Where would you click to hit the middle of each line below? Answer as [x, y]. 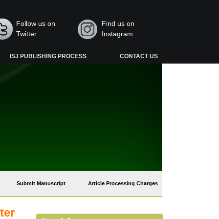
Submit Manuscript [41, 183]
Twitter [27, 34]
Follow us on [36, 23]
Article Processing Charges [123, 183]
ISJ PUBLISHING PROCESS [48, 56]
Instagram [117, 34]
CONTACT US [139, 56]
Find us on [118, 23]
